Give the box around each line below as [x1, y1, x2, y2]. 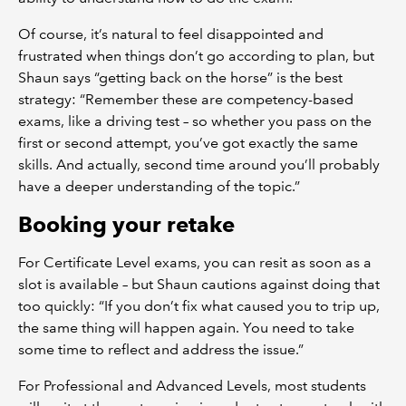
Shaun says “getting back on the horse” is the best [18, 68, 343, 86]
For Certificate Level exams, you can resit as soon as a [18, 253, 372, 271]
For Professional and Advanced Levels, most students [18, 376, 366, 394]
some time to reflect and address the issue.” [18, 340, 307, 358]
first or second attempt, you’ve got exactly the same [18, 133, 358, 151]
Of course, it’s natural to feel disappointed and [18, 24, 324, 43]
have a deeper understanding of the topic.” [18, 177, 300, 195]
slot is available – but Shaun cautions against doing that [18, 275, 380, 293]
